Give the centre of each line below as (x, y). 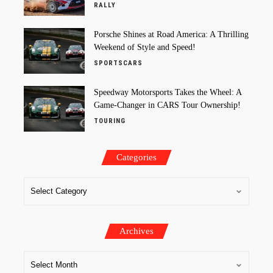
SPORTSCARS (118, 63)
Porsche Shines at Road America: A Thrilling (171, 34)
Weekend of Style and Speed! (145, 47)
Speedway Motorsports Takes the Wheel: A (168, 92)
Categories (136, 157)
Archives (136, 231)
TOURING (110, 121)
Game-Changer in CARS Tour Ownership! (167, 105)
